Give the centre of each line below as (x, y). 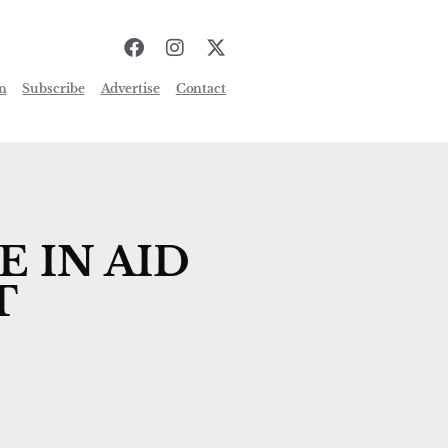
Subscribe (53, 88)
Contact (200, 88)
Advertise (130, 88)
